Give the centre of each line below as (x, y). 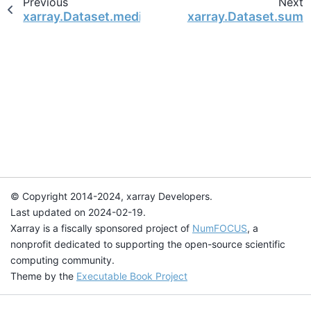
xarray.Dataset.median (90, 16)
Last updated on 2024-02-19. (78, 212)
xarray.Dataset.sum (245, 16)
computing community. (62, 260)
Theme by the (43, 276)
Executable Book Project (132, 276)
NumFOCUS (220, 228)
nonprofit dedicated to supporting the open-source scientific (148, 244)
